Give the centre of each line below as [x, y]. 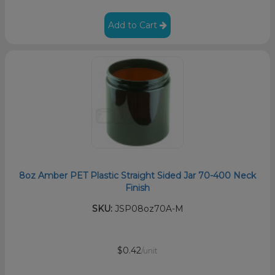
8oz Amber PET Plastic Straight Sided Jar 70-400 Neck [137, 175]
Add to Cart [134, 25]
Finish [137, 188]
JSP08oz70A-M [148, 208]
